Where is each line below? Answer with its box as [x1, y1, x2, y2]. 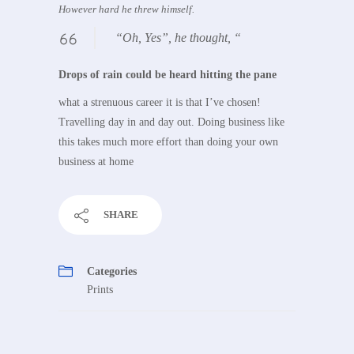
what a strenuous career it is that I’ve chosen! [58, 96, 261, 109]
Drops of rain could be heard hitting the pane [58, 69, 277, 81]
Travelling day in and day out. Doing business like [58, 116, 284, 129]
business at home [58, 156, 134, 168]
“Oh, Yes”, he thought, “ [115, 31, 241, 45]
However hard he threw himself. [58, 3, 194, 16]
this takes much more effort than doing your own [58, 136, 278, 149]
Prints [87, 284, 113, 296]
